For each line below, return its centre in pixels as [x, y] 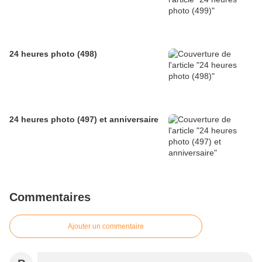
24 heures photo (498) [53, 54]
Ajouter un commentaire [106, 227]
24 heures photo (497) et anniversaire [84, 120]
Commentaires [50, 197]
